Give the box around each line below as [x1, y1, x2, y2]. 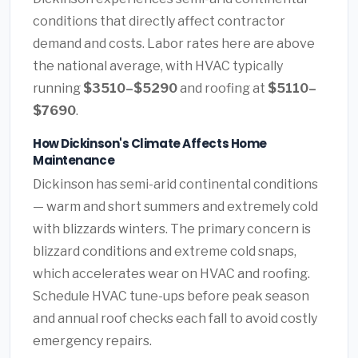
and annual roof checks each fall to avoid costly [33, 311, 317, 327]
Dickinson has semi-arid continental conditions [33, 177, 318, 193]
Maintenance [33, 152, 115, 169]
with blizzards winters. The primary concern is [33, 221, 311, 237]
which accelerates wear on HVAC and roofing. [33, 266, 310, 282]
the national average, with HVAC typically [33, 58, 283, 74]
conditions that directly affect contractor [33, 14, 285, 30]
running [33, 81, 83, 97]
